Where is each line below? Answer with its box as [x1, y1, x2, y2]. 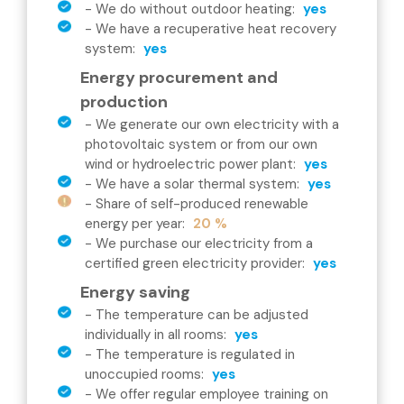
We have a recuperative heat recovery [96, 20, 336, 38]
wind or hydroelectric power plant [85, 155, 293, 173]
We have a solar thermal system [96, 175, 297, 193]
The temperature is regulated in [96, 345, 295, 363]
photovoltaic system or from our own [85, 135, 317, 153]
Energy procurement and [80, 67, 278, 88]
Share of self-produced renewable [96, 195, 308, 213]
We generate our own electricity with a [96, 115, 339, 133]
